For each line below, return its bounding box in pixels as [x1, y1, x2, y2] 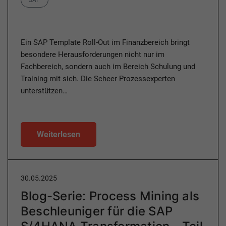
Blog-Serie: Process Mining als [21, 189, 200, 204]
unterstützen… [21, 86, 68, 96]
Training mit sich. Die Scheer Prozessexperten [21, 74, 175, 84]
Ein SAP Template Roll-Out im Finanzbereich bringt [21, 38, 190, 47]
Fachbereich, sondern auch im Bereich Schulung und [21, 62, 195, 72]
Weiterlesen [37, 130, 80, 140]
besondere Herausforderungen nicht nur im [21, 50, 164, 60]
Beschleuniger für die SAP [21, 204, 173, 219]
